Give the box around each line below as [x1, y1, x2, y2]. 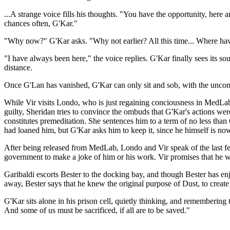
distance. [4, 63, 32, 72]
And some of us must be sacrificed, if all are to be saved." [4, 206, 190, 215]
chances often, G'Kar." [4, 19, 78, 28]
